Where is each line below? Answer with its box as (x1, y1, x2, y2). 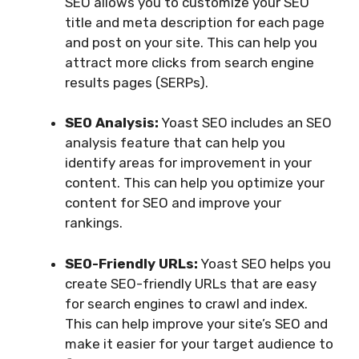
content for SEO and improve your (65, 195, 281, 212)
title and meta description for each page (65, 14, 325, 30)
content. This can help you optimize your (65, 175, 325, 192)
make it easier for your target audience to (65, 335, 333, 352)
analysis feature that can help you (65, 135, 285, 151)
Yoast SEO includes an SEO (159, 115, 332, 131)
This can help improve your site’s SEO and (65, 315, 328, 332)
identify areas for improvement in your (65, 155, 312, 171)
